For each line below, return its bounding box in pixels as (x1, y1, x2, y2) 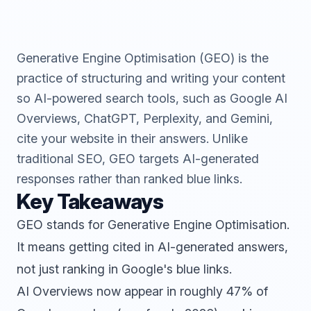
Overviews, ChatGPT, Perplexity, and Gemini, (17, 111, 273, 126)
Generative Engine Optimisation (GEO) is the (17, 51, 269, 65)
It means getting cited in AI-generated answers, (17, 239, 288, 254)
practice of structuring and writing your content (17, 71, 285, 85)
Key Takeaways (17, 189, 164, 214)
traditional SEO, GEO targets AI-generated (17, 151, 259, 166)
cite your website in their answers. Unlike (17, 131, 248, 146)
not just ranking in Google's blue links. (17, 262, 232, 276)
